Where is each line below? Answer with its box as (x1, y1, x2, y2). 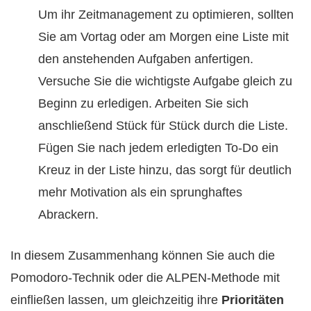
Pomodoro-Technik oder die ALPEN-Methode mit (10, 271, 280, 285)
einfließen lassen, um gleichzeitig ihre (10, 293, 221, 308)
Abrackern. (38, 208, 99, 222)
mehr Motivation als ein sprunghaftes (38, 185, 242, 200)
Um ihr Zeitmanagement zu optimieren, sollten (38, 8, 294, 22)
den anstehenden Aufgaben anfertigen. (38, 52, 253, 67)
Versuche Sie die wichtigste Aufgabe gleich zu (38, 74, 292, 89)
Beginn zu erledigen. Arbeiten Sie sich (38, 96, 249, 111)
